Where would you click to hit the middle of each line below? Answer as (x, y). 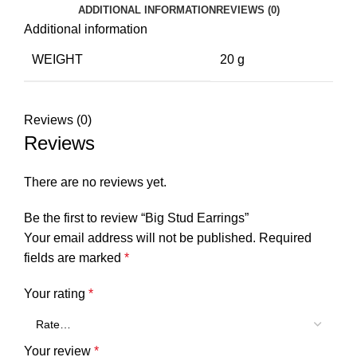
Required (285, 237)
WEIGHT (57, 59)
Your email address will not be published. (140, 237)
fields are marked (74, 257)
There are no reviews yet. (95, 182)
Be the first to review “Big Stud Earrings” (136, 218)
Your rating (56, 293)
